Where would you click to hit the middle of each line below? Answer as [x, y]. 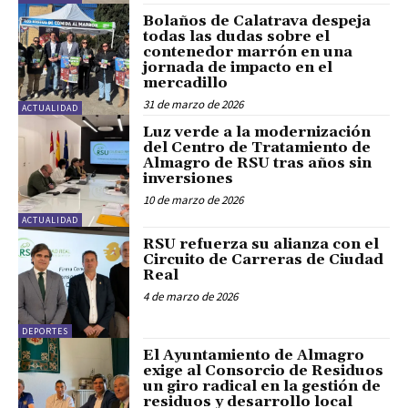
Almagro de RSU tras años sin [258, 163]
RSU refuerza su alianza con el [261, 244]
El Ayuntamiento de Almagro [254, 356]
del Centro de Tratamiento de [257, 148]
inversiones [189, 179]
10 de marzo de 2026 [194, 200]
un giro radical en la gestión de [262, 387]
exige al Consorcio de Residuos [264, 371]
